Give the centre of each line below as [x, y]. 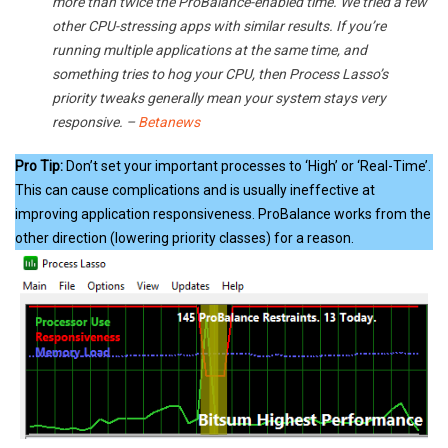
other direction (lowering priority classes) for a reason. [184, 238]
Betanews [169, 122]
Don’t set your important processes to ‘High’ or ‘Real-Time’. [247, 166]
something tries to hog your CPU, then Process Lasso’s [220, 74]
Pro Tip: [39, 166]
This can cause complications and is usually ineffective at [195, 190]
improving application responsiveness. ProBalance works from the [223, 214]
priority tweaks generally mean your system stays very [219, 98]
